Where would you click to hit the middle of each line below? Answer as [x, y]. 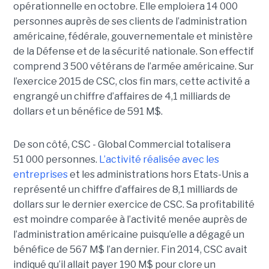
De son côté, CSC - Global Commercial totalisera [122, 145]
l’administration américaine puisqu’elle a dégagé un [128, 235]
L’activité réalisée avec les [159, 160]
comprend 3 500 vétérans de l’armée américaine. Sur [133, 67]
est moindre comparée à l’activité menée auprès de [130, 220]
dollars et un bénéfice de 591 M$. [88, 112]
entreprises [40, 175]
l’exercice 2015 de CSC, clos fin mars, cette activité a [131, 82]
